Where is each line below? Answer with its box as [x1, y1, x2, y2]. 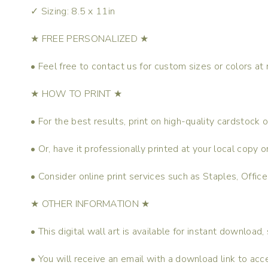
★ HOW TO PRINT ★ [31, 87, 123, 100]
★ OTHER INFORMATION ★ [31, 197, 150, 211]
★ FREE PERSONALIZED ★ [31, 32, 149, 45]
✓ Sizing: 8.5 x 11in [31, 4, 115, 18]
